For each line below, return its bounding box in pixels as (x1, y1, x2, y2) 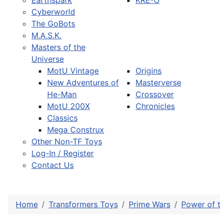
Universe (31, 54, 64, 64)
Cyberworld (31, 7, 75, 17)
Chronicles (136, 101, 175, 111)
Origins (136, 66, 162, 76)
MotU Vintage (47, 66, 99, 76)
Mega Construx (47, 125, 104, 135)
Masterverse (136, 78, 181, 87)
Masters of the (31, 42, 85, 52)
